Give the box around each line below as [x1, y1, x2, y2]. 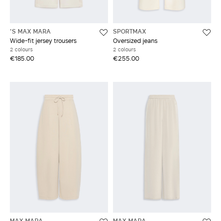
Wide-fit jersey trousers [10, 36, 76, 45]
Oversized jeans [113, 36, 157, 45]
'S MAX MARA [10, 26, 51, 36]
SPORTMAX [113, 26, 146, 36]
